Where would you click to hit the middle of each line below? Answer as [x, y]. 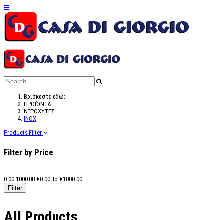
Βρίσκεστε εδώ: [46, 96]
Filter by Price [28, 152]
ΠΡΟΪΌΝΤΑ [37, 104]
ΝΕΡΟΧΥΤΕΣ [39, 111]
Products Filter [24, 132]
